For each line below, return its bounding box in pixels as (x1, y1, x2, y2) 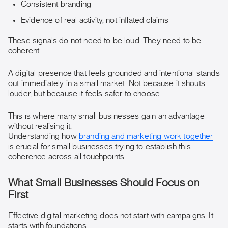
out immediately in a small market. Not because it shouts (8, 79, 205, 88)
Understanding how (8, 132, 79, 140)
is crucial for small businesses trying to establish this (8, 142, 191, 151)
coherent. (8, 47, 41, 55)
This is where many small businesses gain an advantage (8, 112, 205, 120)
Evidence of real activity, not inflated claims (21, 16, 169, 24)
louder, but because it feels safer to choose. (8, 90, 162, 98)
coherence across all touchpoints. (8, 153, 126, 161)
